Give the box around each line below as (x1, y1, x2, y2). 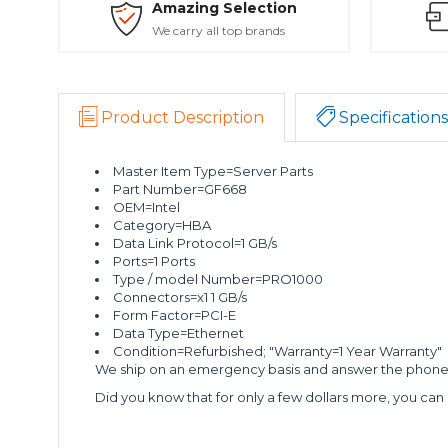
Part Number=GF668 (113, 181, 248, 197)
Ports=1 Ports (113, 253, 196, 269)
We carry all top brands (152, 23, 285, 38)
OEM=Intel (113, 199, 181, 215)
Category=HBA (113, 217, 212, 233)
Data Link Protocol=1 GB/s (113, 235, 278, 251)
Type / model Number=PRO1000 (113, 271, 324, 287)
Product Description (101, 108, 264, 127)
